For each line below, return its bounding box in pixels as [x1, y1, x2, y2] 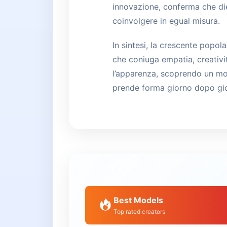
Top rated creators [113, 208, 165, 215]
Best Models [113, 195, 163, 205]
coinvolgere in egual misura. [112, 16, 220, 26]
